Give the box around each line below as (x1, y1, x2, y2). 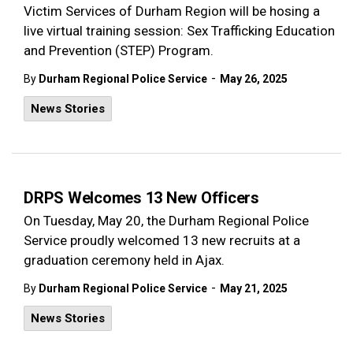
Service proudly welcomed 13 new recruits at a (24, 232, 300, 248)
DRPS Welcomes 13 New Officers (24, 188, 259, 207)
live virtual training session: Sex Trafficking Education (24, 23, 335, 39)
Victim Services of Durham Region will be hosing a (24, 3, 320, 19)
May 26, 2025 (220, 72, 288, 85)
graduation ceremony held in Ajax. (24, 252, 225, 268)
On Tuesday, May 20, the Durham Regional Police (24, 213, 309, 229)
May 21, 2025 (220, 282, 288, 295)
